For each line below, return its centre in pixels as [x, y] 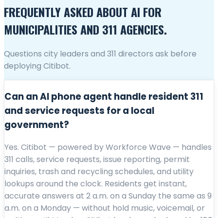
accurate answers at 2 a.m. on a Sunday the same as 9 [108, 196]
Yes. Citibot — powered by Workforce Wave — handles [108, 147]
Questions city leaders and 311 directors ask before [100, 54]
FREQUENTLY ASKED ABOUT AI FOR [83, 12]
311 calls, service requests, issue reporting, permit [97, 159]
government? [37, 125]
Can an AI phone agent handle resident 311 [104, 96]
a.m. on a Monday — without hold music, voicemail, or [105, 208]
